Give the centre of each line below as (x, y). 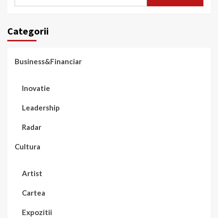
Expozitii (37, 212)
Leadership (41, 107)
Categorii (28, 31)
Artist (32, 173)
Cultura (27, 146)
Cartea (34, 192)
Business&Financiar (48, 61)
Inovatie (36, 88)
